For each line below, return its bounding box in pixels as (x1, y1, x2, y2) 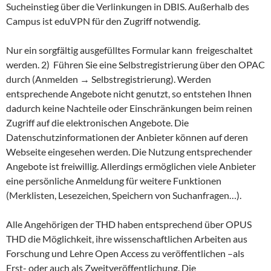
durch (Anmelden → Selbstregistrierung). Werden (6, 73, 211, 85)
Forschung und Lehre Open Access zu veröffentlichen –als (6, 247, 244, 259)
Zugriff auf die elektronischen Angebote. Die (6, 117, 189, 128)
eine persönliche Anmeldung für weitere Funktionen (6, 175, 221, 186)
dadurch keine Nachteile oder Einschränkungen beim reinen (6, 102, 252, 114)
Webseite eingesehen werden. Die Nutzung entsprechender (6, 146, 252, 157)
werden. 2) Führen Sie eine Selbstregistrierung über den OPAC (6, 59, 265, 70)
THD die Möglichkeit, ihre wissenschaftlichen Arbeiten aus (6, 233, 247, 244)
